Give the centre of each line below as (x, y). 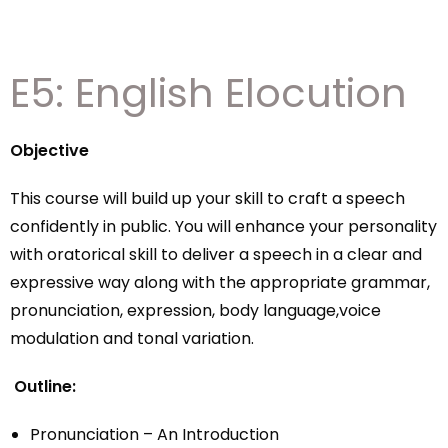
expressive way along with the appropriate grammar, (220, 282)
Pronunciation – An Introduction (154, 434)
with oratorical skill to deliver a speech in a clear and (216, 254)
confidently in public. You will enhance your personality (223, 226)
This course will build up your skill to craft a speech (207, 198)
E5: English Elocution (208, 93)
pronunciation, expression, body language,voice (195, 310)
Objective (49, 150)
